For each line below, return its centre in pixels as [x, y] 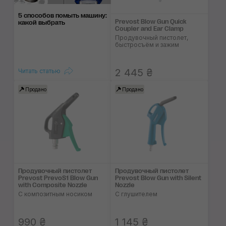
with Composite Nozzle [53, 185]
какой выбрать [42, 23]
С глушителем [136, 194]
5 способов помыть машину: [63, 16]
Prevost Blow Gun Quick [151, 22]
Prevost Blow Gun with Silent [158, 178]
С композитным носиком [55, 194]
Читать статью [39, 71]
